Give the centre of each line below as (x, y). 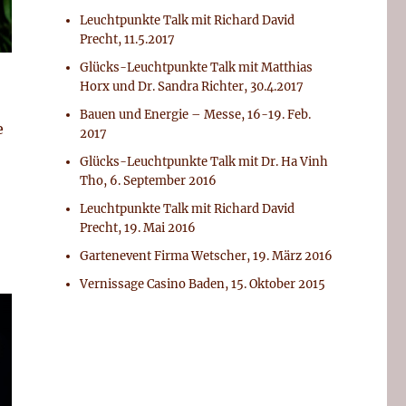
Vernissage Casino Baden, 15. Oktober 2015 (203, 284)
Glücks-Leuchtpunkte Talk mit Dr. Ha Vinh (204, 162)
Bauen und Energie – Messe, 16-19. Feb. (196, 115)
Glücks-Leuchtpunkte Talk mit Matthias (197, 68)
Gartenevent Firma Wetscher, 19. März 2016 (207, 256)
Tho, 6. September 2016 (149, 181)
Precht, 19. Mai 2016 (138, 228)
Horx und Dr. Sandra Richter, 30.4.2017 (192, 87)
